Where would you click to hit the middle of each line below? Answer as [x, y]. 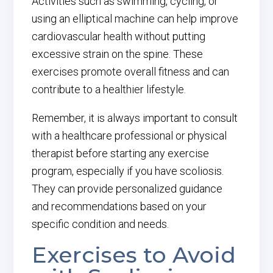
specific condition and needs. [101, 224]
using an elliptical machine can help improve [135, 19]
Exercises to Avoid [134, 255]
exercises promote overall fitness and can [131, 72]
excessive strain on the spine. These [118, 54]
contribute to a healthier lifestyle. [109, 89]
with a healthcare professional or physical [129, 136]
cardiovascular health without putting [119, 36]
